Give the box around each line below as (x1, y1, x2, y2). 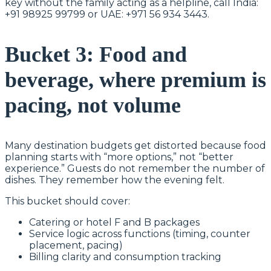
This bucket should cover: (5, 195, 130, 207)
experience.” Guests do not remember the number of (5, 162, 265, 174)
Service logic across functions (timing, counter (29, 227, 250, 240)
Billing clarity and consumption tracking (29, 250, 221, 263)
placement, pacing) (29, 239, 123, 251)
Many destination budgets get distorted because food (5, 139, 266, 151)
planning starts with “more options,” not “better (5, 151, 233, 163)
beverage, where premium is (5, 67, 266, 92)
